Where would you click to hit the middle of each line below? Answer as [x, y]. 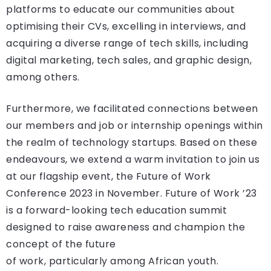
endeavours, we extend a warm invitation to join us [133, 160]
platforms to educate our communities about [120, 10]
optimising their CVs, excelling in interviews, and [126, 27]
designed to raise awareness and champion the [126, 227]
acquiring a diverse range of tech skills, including [127, 44]
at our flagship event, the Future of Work [109, 177]
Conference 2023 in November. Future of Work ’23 [132, 194]
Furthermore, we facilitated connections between [132, 109]
